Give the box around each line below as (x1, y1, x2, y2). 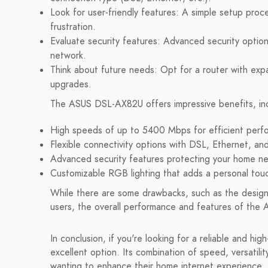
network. (50, 49, 86, 62)
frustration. (50, 20, 96, 33)
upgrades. (50, 78, 92, 91)
